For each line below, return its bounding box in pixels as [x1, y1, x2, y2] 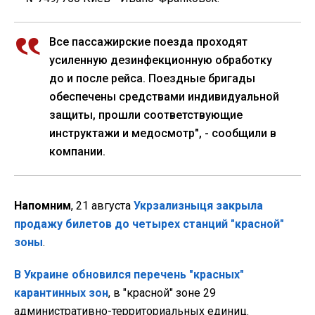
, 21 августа [71, 198, 134, 212]
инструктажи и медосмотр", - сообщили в [49, 126, 276, 140]
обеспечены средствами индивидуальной [49, 89, 279, 103]
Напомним [14, 198, 71, 212]
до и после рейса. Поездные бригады [49, 71, 255, 85]
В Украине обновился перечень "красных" [14, 267, 244, 281]
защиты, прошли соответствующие [49, 108, 243, 122]
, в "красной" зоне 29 [108, 285, 216, 300]
